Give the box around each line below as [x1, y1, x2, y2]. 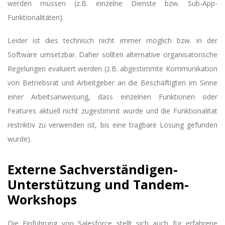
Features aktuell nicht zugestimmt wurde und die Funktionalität [8, 105, 217, 116]
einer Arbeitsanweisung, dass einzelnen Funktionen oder [8, 91, 217, 101]
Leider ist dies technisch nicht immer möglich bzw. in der [8, 35, 217, 45]
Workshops [8, 191, 77, 208]
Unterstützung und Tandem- [8, 176, 189, 193]
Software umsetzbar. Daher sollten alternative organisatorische [8, 49, 217, 59]
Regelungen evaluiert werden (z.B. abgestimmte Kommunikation [8, 63, 217, 73]
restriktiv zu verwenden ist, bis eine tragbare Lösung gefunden [8, 120, 217, 130]
